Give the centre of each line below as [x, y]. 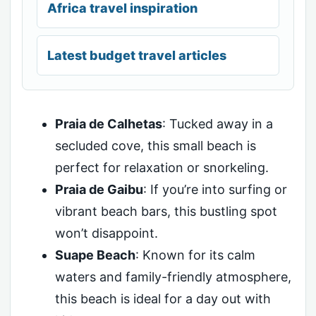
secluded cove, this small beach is [155, 145]
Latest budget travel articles [137, 55]
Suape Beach [95, 255]
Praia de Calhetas [108, 123]
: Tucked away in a [217, 123]
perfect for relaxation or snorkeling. [162, 167]
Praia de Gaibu [99, 189]
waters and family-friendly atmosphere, [173, 276]
